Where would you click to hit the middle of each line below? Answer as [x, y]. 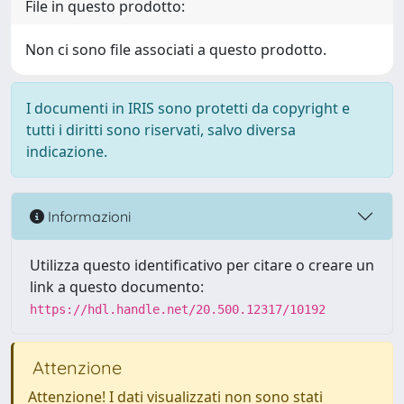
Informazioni [87, 216]
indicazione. [67, 151]
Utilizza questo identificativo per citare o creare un [202, 265]
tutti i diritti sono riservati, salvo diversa [161, 130]
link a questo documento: [117, 287]
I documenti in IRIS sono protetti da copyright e [188, 108]
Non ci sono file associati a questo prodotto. [176, 50]
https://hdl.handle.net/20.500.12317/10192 [178, 309]
